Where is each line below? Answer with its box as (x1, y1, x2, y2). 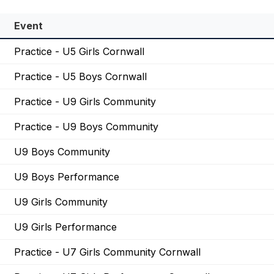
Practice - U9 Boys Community (14, 120, 158, 133)
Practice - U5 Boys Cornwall (14, 70, 147, 83)
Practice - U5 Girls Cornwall (14, 45, 144, 58)
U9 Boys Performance (14, 171, 119, 183)
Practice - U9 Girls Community (14, 95, 156, 108)
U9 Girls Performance (14, 221, 117, 234)
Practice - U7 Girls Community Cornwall (14, 246, 201, 259)
